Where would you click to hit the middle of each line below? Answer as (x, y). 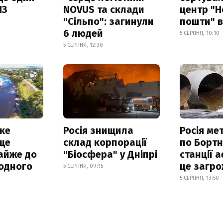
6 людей (83, 33)
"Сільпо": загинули (108, 21)
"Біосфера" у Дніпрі (110, 154)
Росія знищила (98, 130)
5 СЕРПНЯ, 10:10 (200, 33)
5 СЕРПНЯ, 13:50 (200, 178)
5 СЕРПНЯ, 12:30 (83, 45)
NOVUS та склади (104, 9)
